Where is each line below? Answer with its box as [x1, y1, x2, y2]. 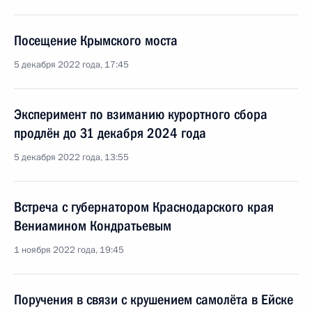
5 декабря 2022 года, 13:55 [14, 151, 129, 164]
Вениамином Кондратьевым [14, 217, 171, 234]
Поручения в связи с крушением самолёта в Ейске [14, 291, 293, 308]
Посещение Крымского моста [14, 32, 178, 49]
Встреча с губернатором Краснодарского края [14, 198, 274, 215]
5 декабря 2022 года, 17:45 [14, 58, 129, 71]
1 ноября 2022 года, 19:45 [14, 244, 124, 256]
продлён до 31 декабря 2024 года [14, 125, 206, 141]
